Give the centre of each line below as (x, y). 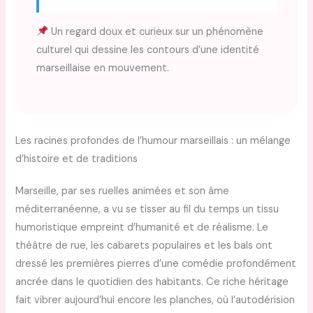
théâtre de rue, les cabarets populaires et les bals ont (144, 246)
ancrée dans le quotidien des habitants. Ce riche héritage (152, 282)
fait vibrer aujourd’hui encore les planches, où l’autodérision (155, 300)
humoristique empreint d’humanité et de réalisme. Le (142, 228)
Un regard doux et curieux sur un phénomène (156, 31)
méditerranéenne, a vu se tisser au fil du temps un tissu (147, 210)
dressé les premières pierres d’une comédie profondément (156, 264)
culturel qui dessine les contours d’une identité (148, 50)
